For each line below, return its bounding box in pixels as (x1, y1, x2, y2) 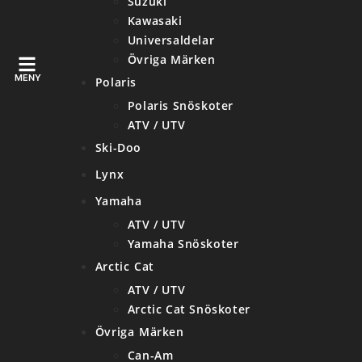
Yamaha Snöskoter (127, 236, 239, 251)
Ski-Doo (95, 140, 141, 155)
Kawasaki (127, 13, 183, 28)
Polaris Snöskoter (127, 98, 234, 113)
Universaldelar (127, 32, 215, 48)
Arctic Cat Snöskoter (127, 301, 250, 317)
